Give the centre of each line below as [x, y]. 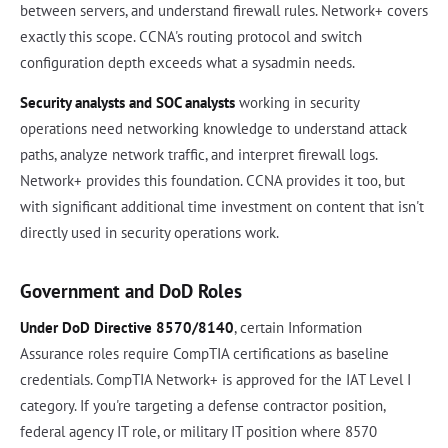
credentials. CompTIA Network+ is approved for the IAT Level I [215, 379]
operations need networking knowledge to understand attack [213, 128]
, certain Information [298, 327]
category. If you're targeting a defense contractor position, [202, 405]
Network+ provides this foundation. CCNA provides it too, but [212, 180]
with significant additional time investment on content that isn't [222, 206]
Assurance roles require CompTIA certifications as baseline [204, 353]
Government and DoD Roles [131, 290]
